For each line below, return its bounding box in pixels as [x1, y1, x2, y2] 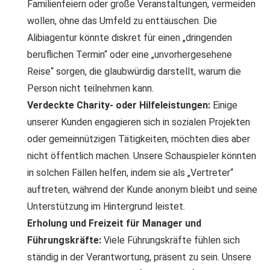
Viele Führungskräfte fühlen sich [101, 234, 240, 246]
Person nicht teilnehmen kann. [27, 83, 154, 95]
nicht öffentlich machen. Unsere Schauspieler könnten [27, 150, 256, 162]
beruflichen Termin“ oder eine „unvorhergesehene [27, 49, 232, 61]
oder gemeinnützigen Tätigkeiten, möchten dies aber [27, 133, 250, 145]
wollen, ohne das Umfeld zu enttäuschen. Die [27, 15, 217, 27]
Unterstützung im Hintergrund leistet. [27, 201, 185, 213]
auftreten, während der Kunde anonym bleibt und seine [27, 184, 257, 196]
